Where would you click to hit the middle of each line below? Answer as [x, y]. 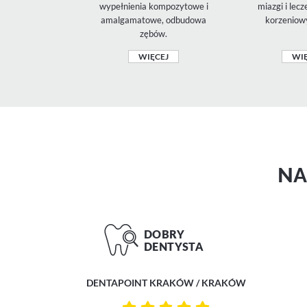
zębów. [153, 33]
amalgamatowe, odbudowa [153, 20]
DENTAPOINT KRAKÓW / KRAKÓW [166, 282]
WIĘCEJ [153, 56]
